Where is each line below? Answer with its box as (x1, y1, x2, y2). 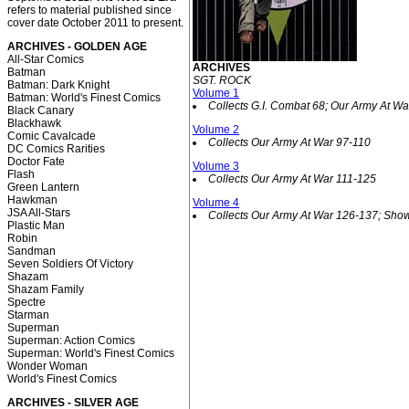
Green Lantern (7, 181, 79, 194)
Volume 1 (193, 87, 239, 100)
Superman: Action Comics (7, 334, 135, 347)
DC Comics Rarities (7, 142, 105, 155)
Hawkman (7, 194, 58, 206)
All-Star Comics (7, 53, 84, 66)
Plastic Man (7, 219, 65, 232)
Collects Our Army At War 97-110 (208, 136, 371, 149)
